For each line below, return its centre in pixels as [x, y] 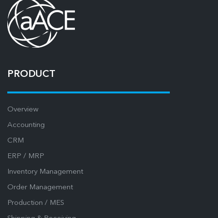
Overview [23, 109]
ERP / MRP [26, 156]
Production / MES [36, 203]
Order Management [40, 187]
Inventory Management [45, 172]
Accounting [26, 125]
